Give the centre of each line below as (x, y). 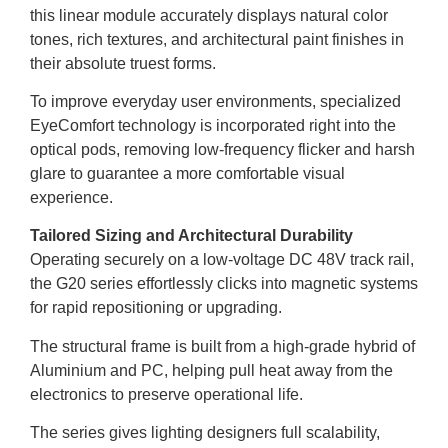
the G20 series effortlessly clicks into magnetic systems (224, 284)
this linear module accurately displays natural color (209, 15)
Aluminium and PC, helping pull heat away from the (211, 370)
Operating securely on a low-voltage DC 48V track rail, (222, 260)
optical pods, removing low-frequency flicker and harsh (222, 150)
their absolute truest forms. (123, 63)
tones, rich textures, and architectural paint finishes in (217, 39)
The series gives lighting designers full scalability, (205, 433)
